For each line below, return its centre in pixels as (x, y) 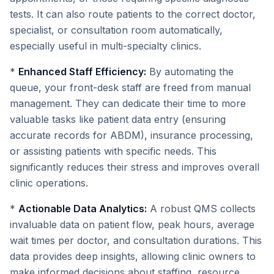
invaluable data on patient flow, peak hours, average (132, 224)
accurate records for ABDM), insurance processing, (131, 135)
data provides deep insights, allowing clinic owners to (133, 256)
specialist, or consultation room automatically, (116, 30)
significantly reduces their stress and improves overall (135, 167)
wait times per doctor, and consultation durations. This (136, 240)
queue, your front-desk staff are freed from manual (130, 87)
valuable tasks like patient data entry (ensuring (118, 119)
